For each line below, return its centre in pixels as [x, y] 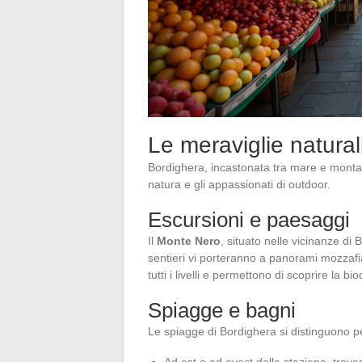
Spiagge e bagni [222, 311]
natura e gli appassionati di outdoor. [239, 185]
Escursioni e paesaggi [249, 220]
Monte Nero [189, 241]
